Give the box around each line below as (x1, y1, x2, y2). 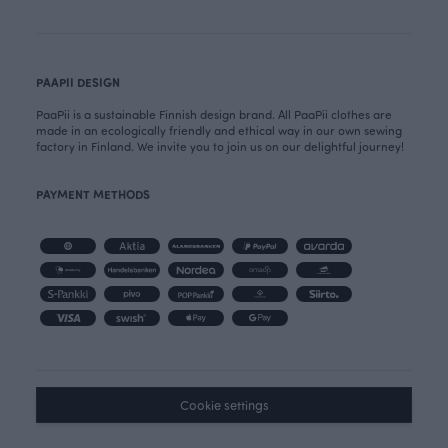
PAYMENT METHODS (36, 185, 150, 202)
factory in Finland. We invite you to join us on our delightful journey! (36, 137, 404, 154)
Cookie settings (179, 395, 269, 413)
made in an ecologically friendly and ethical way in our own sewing (36, 121, 402, 138)
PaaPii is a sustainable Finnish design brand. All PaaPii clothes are (36, 105, 392, 122)
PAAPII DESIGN (36, 73, 120, 90)
